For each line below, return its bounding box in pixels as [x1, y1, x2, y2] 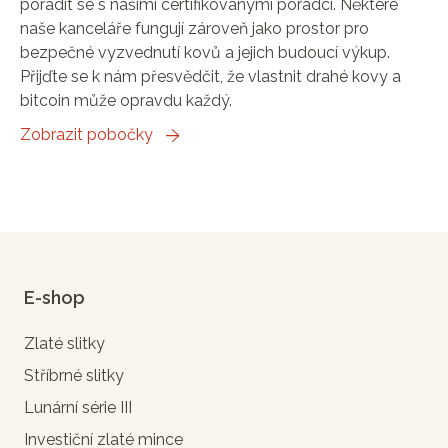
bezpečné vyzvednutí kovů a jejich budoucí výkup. [20, 43, 390, 63]
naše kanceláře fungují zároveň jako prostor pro [20, 19, 369, 39]
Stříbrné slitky [24, 365, 124, 385]
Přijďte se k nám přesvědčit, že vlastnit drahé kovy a [20, 67, 401, 87]
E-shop [24, 286, 85, 308]
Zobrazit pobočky [20, 125, 153, 145]
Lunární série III [24, 397, 132, 417]
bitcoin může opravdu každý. [20, 91, 232, 111]
